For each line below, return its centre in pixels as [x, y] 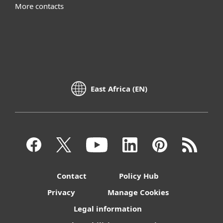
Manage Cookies [138, 192]
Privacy [61, 192]
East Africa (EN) [119, 89]
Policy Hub [139, 175]
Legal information [108, 208]
